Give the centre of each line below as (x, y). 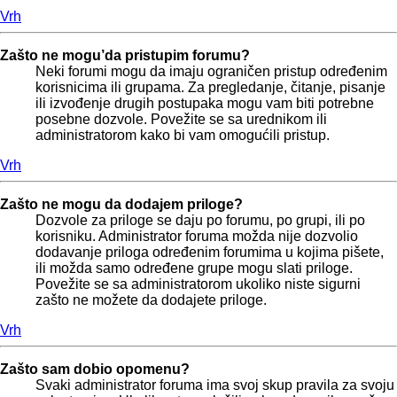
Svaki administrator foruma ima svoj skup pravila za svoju (215, 385)
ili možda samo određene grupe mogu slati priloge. (194, 269)
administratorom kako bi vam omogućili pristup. (183, 136)
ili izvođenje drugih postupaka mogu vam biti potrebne (205, 104)
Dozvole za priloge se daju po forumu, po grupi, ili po (200, 221)
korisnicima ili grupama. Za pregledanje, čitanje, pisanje (210, 88)
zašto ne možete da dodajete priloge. (151, 300)
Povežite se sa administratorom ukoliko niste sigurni (198, 284)
